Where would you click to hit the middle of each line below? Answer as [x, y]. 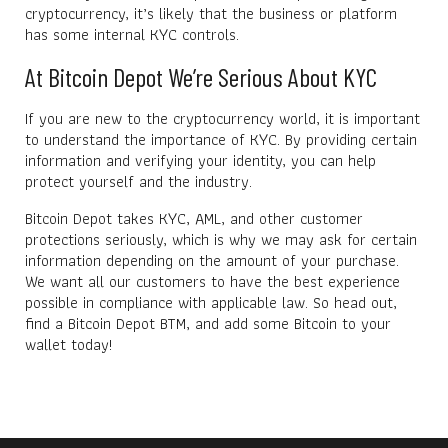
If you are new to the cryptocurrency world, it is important [222, 118]
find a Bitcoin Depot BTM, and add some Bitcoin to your [208, 323]
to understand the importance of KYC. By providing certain [221, 139]
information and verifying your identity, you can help [200, 160]
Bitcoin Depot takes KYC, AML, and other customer [194, 218]
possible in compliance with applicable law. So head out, [211, 302]
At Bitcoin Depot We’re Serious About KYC [201, 76]
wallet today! [69, 344]
